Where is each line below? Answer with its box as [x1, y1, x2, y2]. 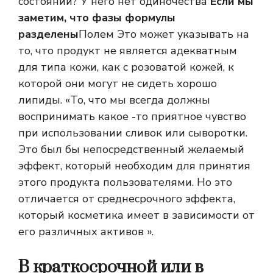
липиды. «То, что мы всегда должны [18, 93, 210, 108]
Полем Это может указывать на [79, 27, 249, 42]
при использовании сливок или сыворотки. [18, 126, 247, 141]
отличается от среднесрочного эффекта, [18, 191, 235, 207]
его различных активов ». [18, 224, 154, 239]
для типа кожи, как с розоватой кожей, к [18, 60, 234, 75]
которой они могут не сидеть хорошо [18, 76, 217, 91]
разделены [18, 27, 79, 42]
